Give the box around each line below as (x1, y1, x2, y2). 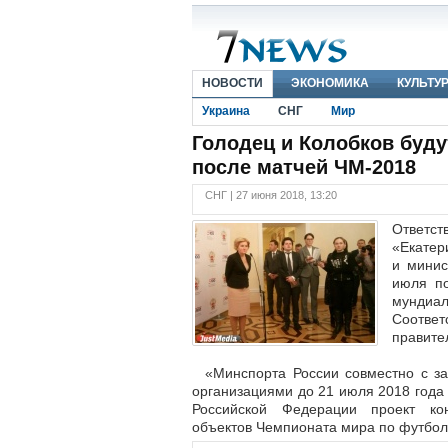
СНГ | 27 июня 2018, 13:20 (205, 189, 337, 201)
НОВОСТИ (202, 76, 263, 90)
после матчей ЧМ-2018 (192, 156, 416, 178)
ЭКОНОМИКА (291, 76, 369, 90)
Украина (202, 104, 250, 118)
